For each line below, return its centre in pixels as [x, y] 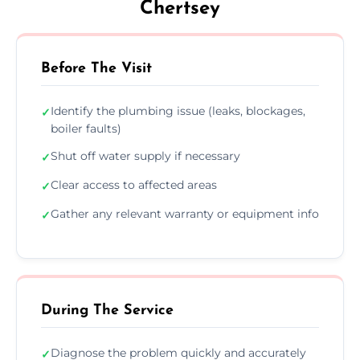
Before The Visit [96, 68]
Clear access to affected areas [134, 184]
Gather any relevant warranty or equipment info [185, 213]
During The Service [107, 310]
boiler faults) [86, 128]
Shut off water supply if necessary [145, 155]
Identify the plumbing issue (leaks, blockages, [178, 110]
